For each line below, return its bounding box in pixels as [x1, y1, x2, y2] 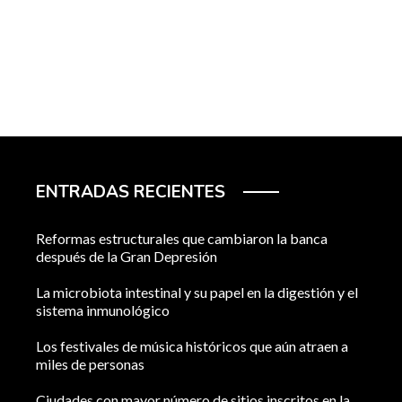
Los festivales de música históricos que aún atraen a [36, 337, 348, 355]
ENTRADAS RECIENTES [36, 180, 225, 205]
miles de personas [36, 355, 144, 373]
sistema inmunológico [36, 301, 170, 319]
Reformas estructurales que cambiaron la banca [36, 230, 328, 248]
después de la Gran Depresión [36, 248, 217, 266]
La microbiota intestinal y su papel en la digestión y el [36, 284, 358, 301]
